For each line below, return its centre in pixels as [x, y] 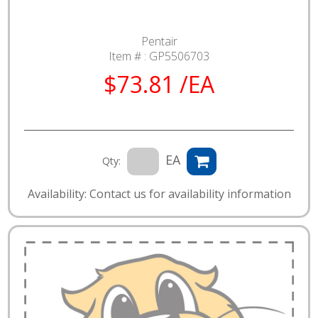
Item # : [129, 56]
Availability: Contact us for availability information [159, 193]
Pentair [159, 41]
